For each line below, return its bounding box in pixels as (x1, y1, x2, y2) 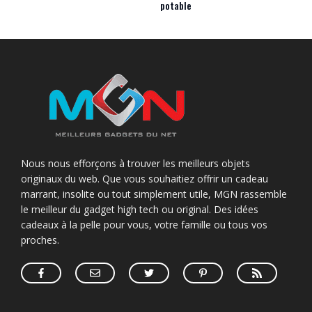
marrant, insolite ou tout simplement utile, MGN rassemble (21, 187, 287, 201)
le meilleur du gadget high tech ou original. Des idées (21, 203, 258, 217)
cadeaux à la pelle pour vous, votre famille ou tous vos (21, 218, 267, 232)
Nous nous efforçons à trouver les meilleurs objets (21, 157, 250, 171)
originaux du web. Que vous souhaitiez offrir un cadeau (21, 172, 268, 186)
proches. (21, 233, 59, 247)
